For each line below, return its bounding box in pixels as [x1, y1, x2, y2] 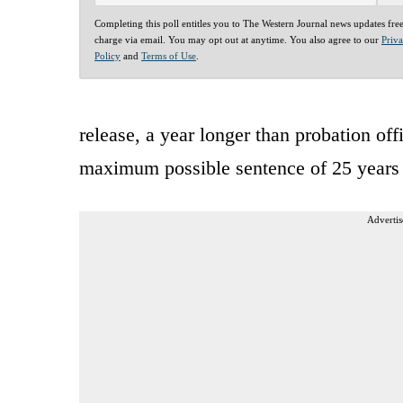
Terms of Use [141, 49, 196, 61]
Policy [94, 49, 121, 61]
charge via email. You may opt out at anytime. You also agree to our [94, 33, 381, 45]
